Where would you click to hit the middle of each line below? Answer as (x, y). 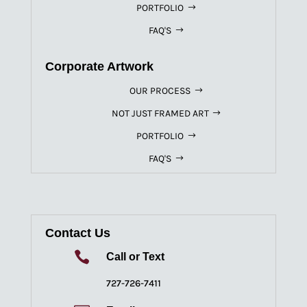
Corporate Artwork (99, 66)
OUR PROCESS (160, 90)
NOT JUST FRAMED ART (160, 113)
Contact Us (77, 233)
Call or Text (135, 257)
